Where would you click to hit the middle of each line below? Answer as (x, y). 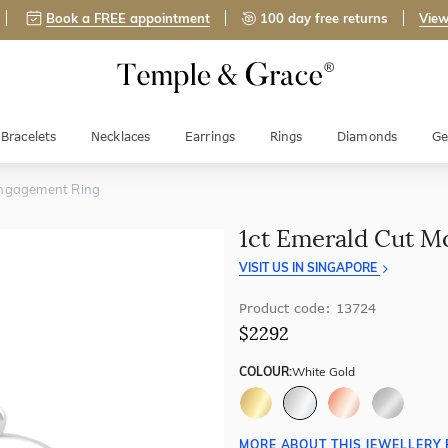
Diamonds (367, 136)
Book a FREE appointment (128, 17)
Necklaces (120, 136)
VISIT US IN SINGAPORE (309, 267)
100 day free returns (324, 17)
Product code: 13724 (307, 308)
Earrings (210, 136)
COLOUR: (265, 371)
